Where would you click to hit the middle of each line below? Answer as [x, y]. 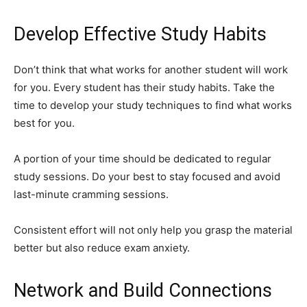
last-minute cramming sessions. [91, 194]
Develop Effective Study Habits [140, 34]
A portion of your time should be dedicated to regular [143, 158]
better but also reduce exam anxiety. [102, 247]
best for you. [44, 123]
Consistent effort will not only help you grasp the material [153, 230]
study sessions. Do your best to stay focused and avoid [147, 176]
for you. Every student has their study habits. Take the [144, 87]
